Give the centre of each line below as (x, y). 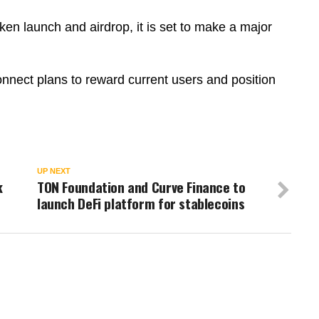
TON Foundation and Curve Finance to (141, 187)
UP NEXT (54, 171)
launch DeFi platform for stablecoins (141, 204)
